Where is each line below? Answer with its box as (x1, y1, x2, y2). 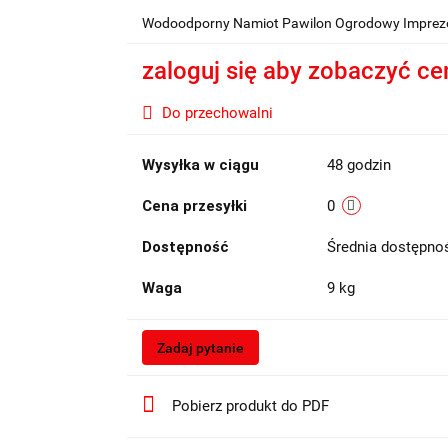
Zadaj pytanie (156, 339, 244, 356)
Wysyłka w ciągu (141, 155, 259, 174)
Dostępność (141, 237, 229, 256)
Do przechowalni (161, 103, 273, 122)
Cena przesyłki (141, 196, 247, 215)
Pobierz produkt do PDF (171, 396, 329, 415)
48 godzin (326, 155, 391, 174)
